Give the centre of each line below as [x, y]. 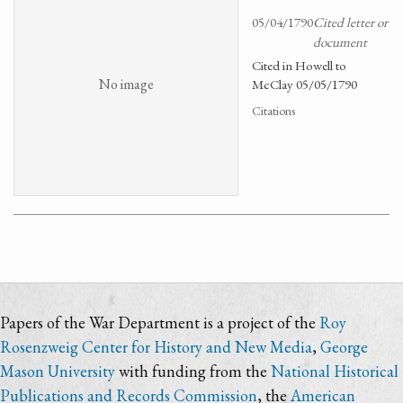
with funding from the [193, 371]
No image [126, 84]
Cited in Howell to [299, 65]
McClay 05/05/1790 [304, 84]
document [340, 42]
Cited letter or [350, 22]
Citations [273, 111]
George [344, 347]
